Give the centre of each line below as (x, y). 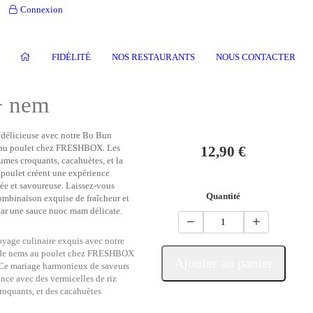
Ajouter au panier (223, 263)
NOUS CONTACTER (256, 57)
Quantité (224, 196)
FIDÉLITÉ (71, 57)
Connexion (41, 9)
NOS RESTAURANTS (153, 57)
